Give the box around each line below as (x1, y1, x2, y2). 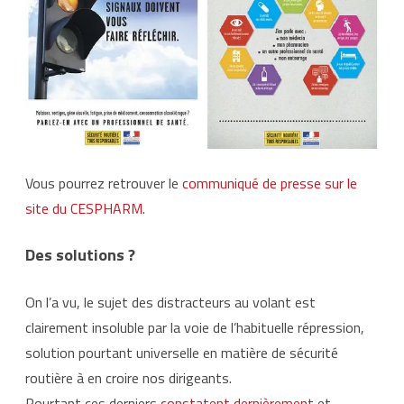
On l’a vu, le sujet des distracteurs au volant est (25, 290, 316, 313)
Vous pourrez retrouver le (25, 171, 182, 194)
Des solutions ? (25, 242, 135, 267)
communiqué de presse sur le (182, 171, 357, 194)
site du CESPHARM (25, 197, 142, 219)
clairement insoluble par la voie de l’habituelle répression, (25, 316, 364, 338)
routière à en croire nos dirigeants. (25, 366, 232, 389)
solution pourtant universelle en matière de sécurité (25, 341, 338, 363)
